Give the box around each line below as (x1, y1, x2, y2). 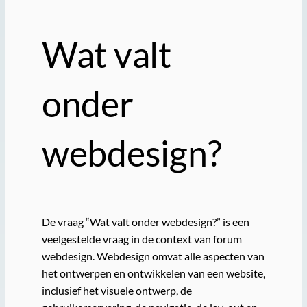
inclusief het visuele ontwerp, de (41, 284, 192, 297)
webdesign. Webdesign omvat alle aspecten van (41, 249, 265, 263)
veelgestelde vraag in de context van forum (41, 232, 242, 246)
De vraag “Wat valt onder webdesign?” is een (41, 215, 249, 229)
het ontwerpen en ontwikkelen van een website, (41, 267, 265, 280)
